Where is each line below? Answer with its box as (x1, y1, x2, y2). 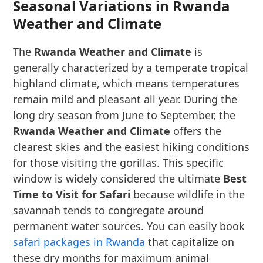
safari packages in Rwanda (13, 235, 146, 249)
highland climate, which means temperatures (13, 76, 240, 90)
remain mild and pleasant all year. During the (13, 92, 238, 106)
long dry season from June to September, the (13, 108, 236, 122)
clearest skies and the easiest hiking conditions (13, 140, 250, 154)
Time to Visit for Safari (13, 187, 131, 201)
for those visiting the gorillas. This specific (13, 156, 224, 170)
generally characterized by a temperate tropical (13, 60, 249, 75)
